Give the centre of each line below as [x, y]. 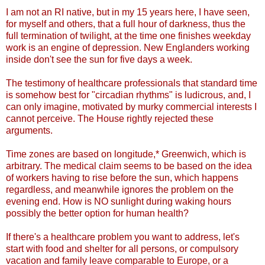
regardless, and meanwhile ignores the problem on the [120, 190]
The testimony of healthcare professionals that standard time [132, 83]
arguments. [29, 131]
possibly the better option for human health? [97, 214]
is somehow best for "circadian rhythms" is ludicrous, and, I [128, 95]
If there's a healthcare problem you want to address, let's [123, 237]
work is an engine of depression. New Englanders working [128, 48]
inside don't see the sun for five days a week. [99, 60]
